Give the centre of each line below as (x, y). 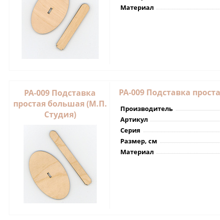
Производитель (147, 108)
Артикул (134, 119)
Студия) (60, 114)
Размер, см (139, 141)
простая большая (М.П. (60, 103)
